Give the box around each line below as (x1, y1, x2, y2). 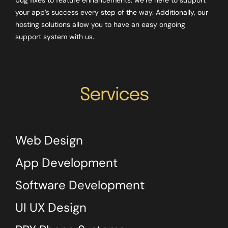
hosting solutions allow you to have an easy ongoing (15, 19, 185, 29)
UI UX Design (15, 199, 87, 216)
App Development (15, 155, 118, 171)
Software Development (15, 177, 145, 193)
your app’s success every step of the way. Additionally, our (15, 7, 208, 17)
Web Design (15, 132, 83, 149)
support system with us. (15, 32, 94, 41)
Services (79, 85, 149, 104)
